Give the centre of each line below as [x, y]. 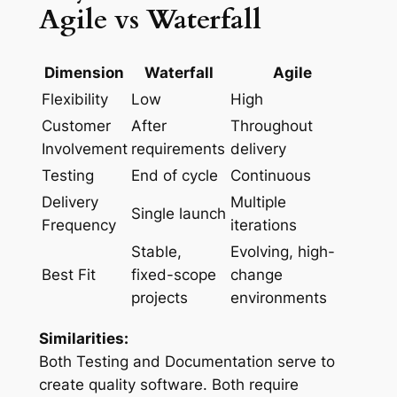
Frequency [78, 226]
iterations [263, 226]
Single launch [178, 214]
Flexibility [74, 100]
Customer [76, 126]
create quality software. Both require [168, 385]
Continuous [270, 176]
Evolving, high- [282, 252]
